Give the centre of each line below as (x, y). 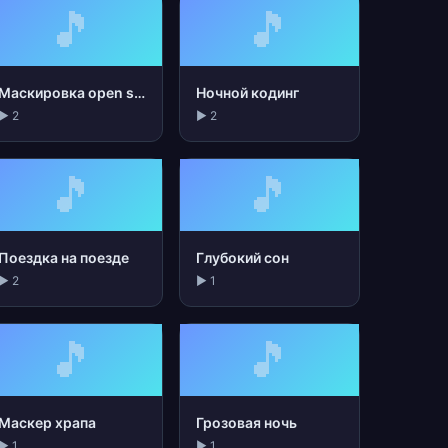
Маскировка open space (140, 92)
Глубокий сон (242, 257)
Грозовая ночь (246, 422)
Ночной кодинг (247, 92)
